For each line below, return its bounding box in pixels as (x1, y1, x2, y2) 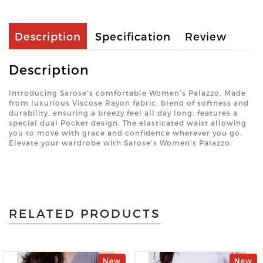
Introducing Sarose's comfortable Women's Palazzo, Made (9, 88, 246, 97)
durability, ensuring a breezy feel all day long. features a (9, 108, 238, 117)
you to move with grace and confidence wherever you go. (9, 128, 242, 137)
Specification (95, 29, 171, 42)
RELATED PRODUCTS (9, 205, 160, 220)
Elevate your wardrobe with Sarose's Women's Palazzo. (9, 138, 232, 147)
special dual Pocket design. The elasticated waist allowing (9, 118, 247, 127)
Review (185, 29, 227, 42)
